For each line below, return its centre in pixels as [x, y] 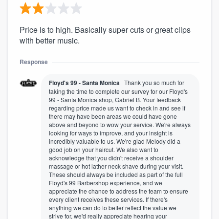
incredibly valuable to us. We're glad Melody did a [115, 141]
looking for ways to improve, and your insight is [111, 133]
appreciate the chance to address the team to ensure [119, 191]
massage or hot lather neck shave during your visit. [116, 166]
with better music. [50, 41]
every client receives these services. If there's [108, 199]
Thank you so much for [154, 83]
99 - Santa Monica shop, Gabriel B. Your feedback [115, 100]
